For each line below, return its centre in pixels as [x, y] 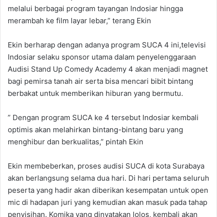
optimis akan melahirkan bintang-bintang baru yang [95, 130]
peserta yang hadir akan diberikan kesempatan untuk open [108, 190]
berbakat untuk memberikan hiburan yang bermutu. [95, 93]
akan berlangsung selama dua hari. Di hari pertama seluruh [108, 178]
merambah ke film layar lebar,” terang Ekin [79, 21]
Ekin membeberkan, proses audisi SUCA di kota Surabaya [106, 166]
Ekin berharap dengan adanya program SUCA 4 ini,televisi [107, 45]
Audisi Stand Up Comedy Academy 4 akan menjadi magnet [108, 69]
